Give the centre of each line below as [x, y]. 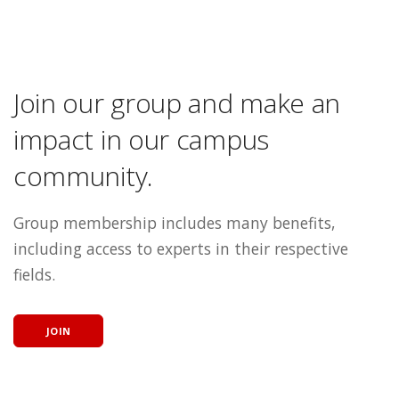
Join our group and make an [177, 103]
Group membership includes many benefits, [175, 223]
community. [83, 176]
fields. [34, 275]
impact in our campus [141, 140]
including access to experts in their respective [181, 249]
